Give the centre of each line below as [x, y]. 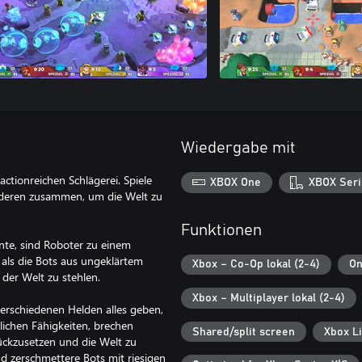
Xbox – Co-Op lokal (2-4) [256, 265]
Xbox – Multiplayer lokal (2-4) [269, 298]
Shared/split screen [244, 332]
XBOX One [236, 182]
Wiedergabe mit [238, 148]
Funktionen [221, 230]
